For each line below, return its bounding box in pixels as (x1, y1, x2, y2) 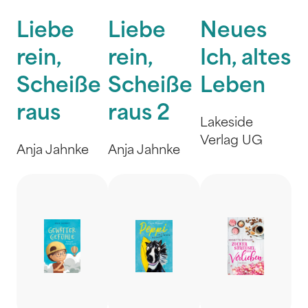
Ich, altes (199, 49, 291, 70)
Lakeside (199, 117, 253, 130)
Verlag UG (199, 135, 263, 148)
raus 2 (108, 104, 170, 125)
